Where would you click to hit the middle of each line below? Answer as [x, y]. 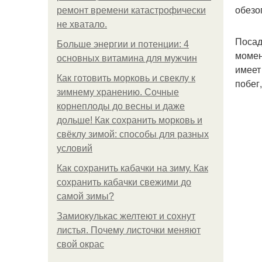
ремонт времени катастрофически [131, 10]
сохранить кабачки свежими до [124, 182]
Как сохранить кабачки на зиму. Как [132, 168]
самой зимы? [85, 196]
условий [75, 148]
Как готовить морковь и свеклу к [126, 78]
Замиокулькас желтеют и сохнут [126, 216]
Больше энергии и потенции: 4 [123, 44]
